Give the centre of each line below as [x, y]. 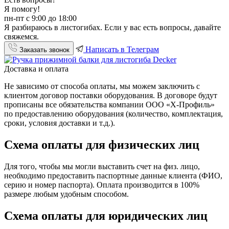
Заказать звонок [43, 50]
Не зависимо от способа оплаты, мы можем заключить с [102, 86]
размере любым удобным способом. [66, 194]
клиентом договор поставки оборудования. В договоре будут [111, 95]
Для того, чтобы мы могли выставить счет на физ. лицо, [102, 166]
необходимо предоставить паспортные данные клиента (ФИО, [113, 175]
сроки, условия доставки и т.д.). [60, 123]
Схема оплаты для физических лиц [102, 144]
